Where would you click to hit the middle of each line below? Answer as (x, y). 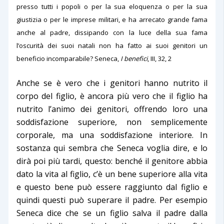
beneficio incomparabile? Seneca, (68, 58)
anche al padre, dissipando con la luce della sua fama (112, 32)
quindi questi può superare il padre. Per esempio (112, 200)
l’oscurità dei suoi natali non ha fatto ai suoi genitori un (112, 45)
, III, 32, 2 (159, 58)
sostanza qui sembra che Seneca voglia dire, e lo (112, 148)
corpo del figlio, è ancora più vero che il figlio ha (112, 96)
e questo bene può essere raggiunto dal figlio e (112, 187)
